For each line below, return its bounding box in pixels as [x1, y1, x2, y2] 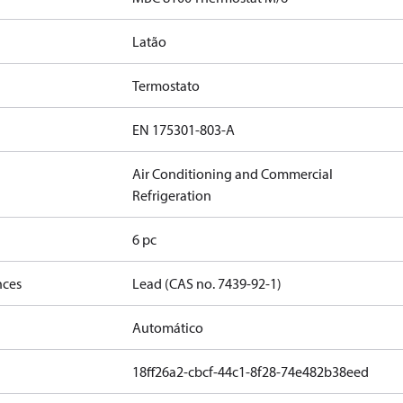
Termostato [132, 76, 201, 94]
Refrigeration [132, 186, 212, 204]
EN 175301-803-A [132, 121, 236, 139]
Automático [132, 318, 204, 336]
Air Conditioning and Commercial [132, 165, 334, 183]
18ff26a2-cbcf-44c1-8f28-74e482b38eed [132, 363, 370, 381]
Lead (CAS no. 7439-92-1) [132, 274, 282, 292]
